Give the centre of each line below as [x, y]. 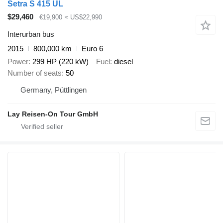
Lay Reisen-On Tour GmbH [53, 114]
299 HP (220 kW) [60, 62]
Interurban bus [31, 34]
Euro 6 [92, 48]
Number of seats [35, 73]
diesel [123, 62]
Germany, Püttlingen [54, 90]
